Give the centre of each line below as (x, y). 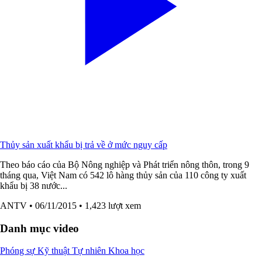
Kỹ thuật (55, 251)
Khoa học (126, 251)
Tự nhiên (90, 251)
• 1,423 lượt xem (110, 205)
